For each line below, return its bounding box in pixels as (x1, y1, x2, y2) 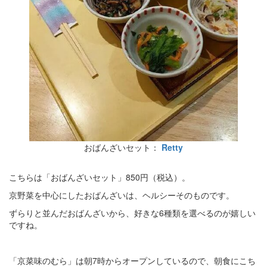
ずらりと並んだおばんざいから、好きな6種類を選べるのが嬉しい (9, 206, 256, 219)
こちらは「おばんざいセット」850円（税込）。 (9, 170, 190, 183)
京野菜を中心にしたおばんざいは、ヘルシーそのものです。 (9, 188, 234, 201)
